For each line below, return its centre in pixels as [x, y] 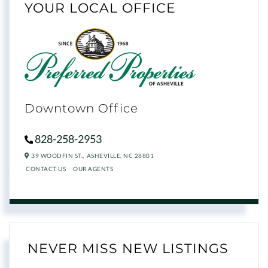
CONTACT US [46, 169]
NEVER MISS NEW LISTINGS [128, 248]
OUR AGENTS [93, 169]
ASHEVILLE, [105, 156]
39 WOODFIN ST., [57, 156]
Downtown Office [81, 109]
